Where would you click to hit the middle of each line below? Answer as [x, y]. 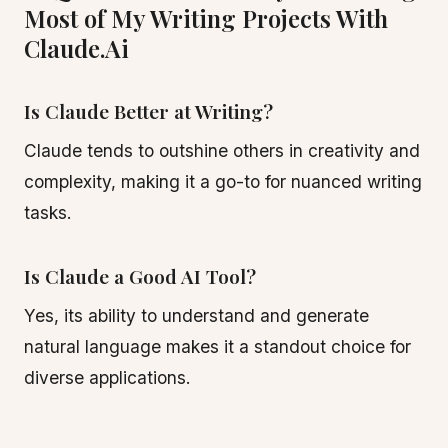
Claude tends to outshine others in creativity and [222, 150]
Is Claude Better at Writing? [148, 111]
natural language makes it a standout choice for [217, 346]
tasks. [48, 212]
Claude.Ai [76, 48]
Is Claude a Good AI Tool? [140, 276]
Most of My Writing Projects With [206, 18]
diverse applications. [107, 377]
